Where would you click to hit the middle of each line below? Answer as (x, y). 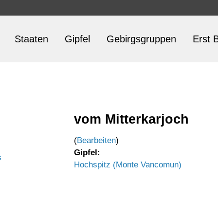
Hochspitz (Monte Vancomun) (128, 165)
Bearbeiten (96, 140)
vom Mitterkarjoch (131, 119)
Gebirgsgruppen (141, 39)
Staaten (31, 39)
